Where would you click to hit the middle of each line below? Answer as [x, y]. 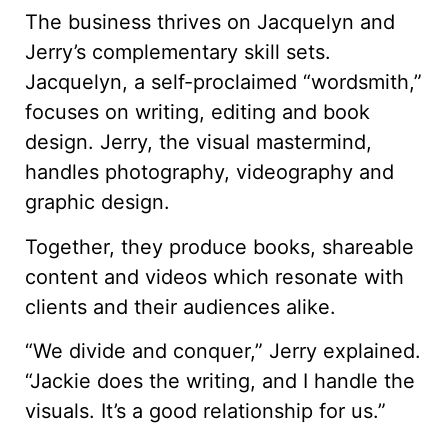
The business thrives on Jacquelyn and [210, 22]
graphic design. [97, 202]
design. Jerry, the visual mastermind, [198, 142]
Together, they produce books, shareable [219, 246]
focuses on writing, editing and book [197, 112]
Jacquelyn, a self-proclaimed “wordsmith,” [223, 82]
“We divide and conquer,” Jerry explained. [223, 351]
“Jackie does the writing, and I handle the [220, 381]
